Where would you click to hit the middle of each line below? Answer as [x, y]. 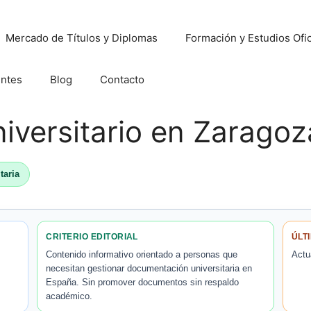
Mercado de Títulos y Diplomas [82, 38]
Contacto [122, 79]
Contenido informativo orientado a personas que [142, 254]
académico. [69, 296]
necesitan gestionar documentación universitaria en [149, 268]
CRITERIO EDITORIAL [92, 237]
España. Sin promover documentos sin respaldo [143, 282]
